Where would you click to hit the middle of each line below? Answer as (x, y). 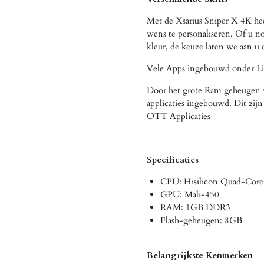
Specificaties (173, 159)
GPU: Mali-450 (189, 194)
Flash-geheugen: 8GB (201, 220)
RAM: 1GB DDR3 (195, 207)
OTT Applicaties (179, 116)
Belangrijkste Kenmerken (200, 255)
